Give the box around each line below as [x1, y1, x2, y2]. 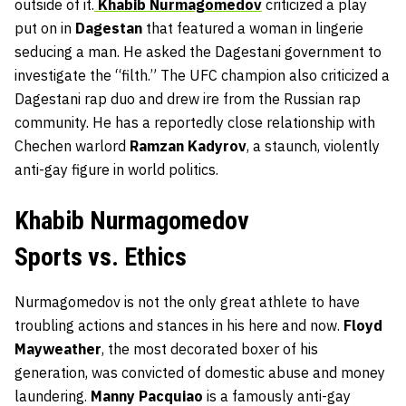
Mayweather [14, 340, 101, 359]
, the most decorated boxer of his [101, 340, 318, 359]
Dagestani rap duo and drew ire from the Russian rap [14, 90, 361, 109]
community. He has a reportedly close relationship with [14, 113, 375, 132]
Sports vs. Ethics [14, 242, 187, 273]
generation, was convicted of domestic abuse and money [14, 363, 385, 382]
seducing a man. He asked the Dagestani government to [14, 43, 382, 62]
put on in [14, 19, 75, 38]
